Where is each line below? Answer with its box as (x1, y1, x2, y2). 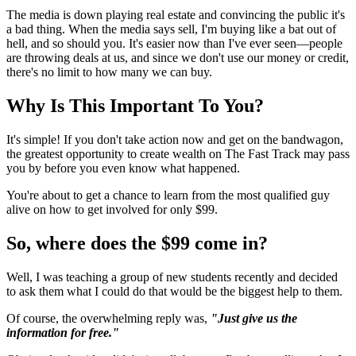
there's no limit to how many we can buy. (6, 65, 212, 79)
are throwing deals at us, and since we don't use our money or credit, (6, 51, 349, 65)
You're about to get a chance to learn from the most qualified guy (6, 188, 330, 202)
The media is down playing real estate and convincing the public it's (6, 8, 345, 22)
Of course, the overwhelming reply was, (6, 311, 211, 325)
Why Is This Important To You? (6, 95, 264, 117)
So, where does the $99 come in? (6, 232, 268, 253)
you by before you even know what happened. (6, 161, 240, 175)
